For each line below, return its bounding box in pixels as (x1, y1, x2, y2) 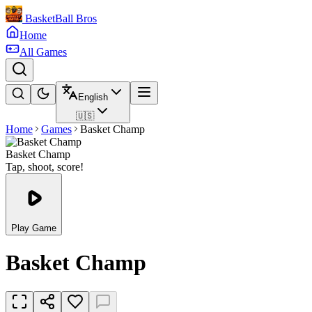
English (78, 92, 108, 102)
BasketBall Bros (22, 13, 97, 24)
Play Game (11, 223, 56, 233)
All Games (19, 46, 67, 58)
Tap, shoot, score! (6, 161, 84, 173)
